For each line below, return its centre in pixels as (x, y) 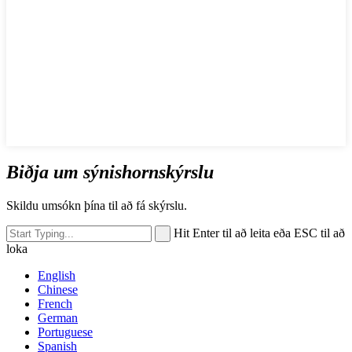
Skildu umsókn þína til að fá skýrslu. (97, 205)
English (57, 275)
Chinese (58, 289)
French (55, 303)
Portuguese (65, 332)
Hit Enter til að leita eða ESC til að (259, 233)
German (58, 317)
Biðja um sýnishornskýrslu (110, 172)
